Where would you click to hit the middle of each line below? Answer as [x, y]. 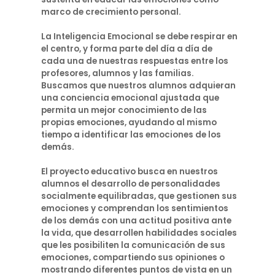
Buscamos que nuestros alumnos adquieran [139, 86]
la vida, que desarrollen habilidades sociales [139, 233]
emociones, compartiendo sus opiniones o [133, 258]
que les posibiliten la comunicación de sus [134, 245]
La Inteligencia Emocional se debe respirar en [140, 37]
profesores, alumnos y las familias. [118, 73]
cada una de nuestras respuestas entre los [135, 61]
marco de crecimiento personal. [111, 12]
